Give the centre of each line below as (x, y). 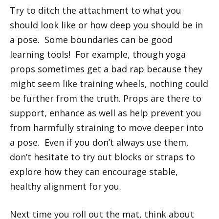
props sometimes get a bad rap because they (106, 69)
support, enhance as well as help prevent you (106, 113)
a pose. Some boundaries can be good (91, 39)
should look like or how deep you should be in (106, 25)
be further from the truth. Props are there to (106, 98)
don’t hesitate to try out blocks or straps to (102, 157)
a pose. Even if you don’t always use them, (99, 142)
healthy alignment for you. (66, 186)
